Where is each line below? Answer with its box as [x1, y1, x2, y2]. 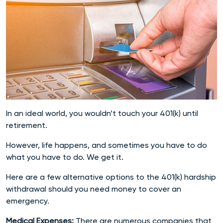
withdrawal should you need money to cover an [6, 184, 181, 194]
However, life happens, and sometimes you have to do [6, 140, 207, 150]
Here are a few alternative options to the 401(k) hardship [6, 172, 216, 182]
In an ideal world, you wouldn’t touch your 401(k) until [6, 108, 198, 118]
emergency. [6, 196, 51, 206]
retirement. [6, 120, 49, 130]
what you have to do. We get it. [6, 152, 125, 162]
